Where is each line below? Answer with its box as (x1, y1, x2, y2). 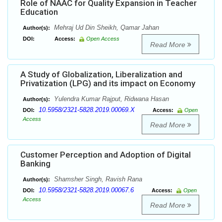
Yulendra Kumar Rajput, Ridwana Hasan (52, 95, 169, 103)
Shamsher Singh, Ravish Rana (52, 175, 142, 183)
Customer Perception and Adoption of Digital (20, 150, 191, 160)
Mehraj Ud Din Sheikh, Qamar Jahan (52, 24, 159, 32)
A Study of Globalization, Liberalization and (20, 69, 182, 80)
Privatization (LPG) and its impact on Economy (20, 78, 195, 89)
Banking (20, 159, 51, 169)
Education (20, 7, 58, 17)
